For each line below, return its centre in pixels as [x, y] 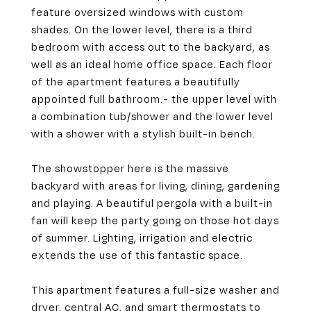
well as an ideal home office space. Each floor [152, 64]
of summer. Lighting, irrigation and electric [142, 237]
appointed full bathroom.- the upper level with [154, 99]
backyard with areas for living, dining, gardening [155, 185]
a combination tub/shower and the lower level [152, 116]
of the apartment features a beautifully [136, 81]
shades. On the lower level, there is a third [142, 29]
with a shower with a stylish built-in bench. [143, 133]
